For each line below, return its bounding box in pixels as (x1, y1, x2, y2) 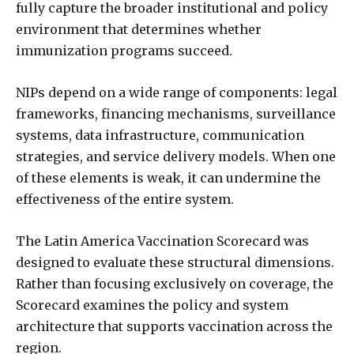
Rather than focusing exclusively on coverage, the (16, 275, 333, 292)
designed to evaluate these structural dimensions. (16, 254, 334, 270)
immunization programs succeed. (16, 42, 232, 58)
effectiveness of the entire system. (16, 190, 234, 207)
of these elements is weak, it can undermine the (16, 169, 321, 186)
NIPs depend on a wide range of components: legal (16, 84, 337, 100)
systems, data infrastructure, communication (16, 126, 304, 143)
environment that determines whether (16, 21, 262, 37)
